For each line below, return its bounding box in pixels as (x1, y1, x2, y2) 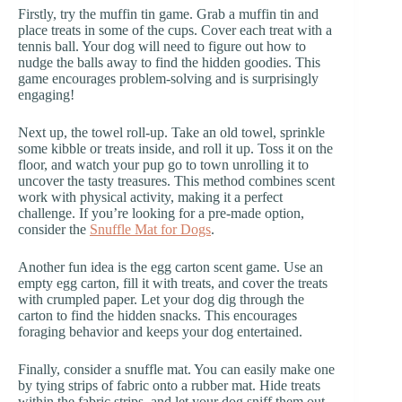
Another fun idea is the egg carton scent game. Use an (18, 258, 323, 275)
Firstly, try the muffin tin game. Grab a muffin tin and (18, 5, 319, 22)
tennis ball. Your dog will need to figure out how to (18, 38, 306, 54)
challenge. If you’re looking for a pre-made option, (18, 205, 304, 221)
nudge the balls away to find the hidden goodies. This (18, 54, 320, 70)
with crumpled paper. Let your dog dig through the (18, 291, 304, 307)
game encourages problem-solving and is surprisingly (18, 70, 319, 86)
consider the (18, 221, 90, 237)
